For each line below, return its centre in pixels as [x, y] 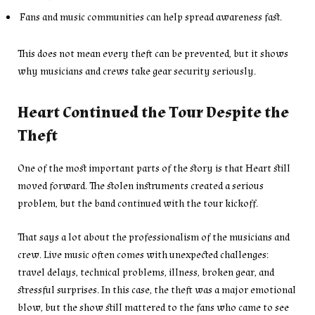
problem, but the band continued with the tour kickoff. [138, 204]
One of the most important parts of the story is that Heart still [154, 169]
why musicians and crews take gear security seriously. [137, 71]
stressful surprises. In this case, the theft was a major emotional [157, 290]
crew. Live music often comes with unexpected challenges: [143, 255]
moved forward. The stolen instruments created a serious [141, 186]
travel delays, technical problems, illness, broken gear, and [146, 273]
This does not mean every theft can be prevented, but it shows [153, 53]
